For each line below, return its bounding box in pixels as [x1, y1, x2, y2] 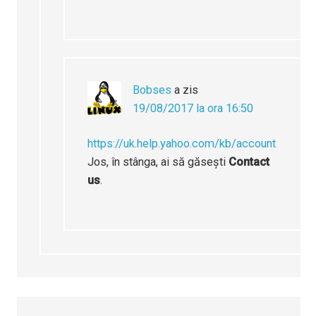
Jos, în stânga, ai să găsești [87, 155, 229, 169]
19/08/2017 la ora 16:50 [133, 102, 254, 116]
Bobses [133, 83, 172, 97]
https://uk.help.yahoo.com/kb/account [87, 137, 276, 151]
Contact [229, 155, 270, 169]
